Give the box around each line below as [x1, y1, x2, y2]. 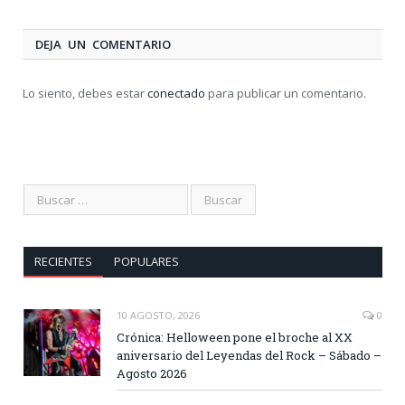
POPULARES [113, 253, 179, 270]
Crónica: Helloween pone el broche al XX [117, 329, 353, 346]
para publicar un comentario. [205, 85, 366, 102]
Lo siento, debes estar [23, 85, 147, 102]
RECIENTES [33, 253, 92, 270]
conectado [147, 85, 205, 102]
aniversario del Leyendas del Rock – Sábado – [117, 347, 381, 364]
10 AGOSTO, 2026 [117, 308, 200, 323]
